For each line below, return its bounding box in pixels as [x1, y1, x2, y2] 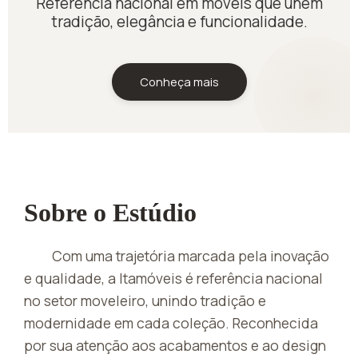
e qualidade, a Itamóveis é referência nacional [24, 268, 323, 288]
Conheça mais [139, 73, 219, 89]
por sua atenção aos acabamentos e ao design [24, 335, 326, 355]
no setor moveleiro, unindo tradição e [24, 290, 266, 310]
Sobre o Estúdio [24, 197, 197, 227]
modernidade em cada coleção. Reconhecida [24, 312, 318, 332]
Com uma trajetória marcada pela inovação [52, 245, 330, 265]
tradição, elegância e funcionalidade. [50, 10, 308, 32]
